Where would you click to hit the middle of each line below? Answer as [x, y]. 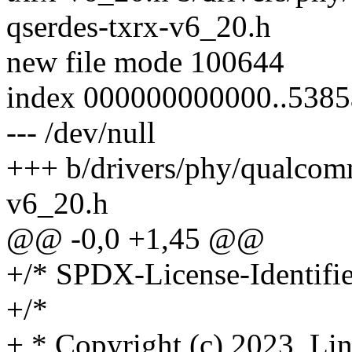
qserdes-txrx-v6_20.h [139, 27]
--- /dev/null [81, 133]
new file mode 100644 [145, 62]
